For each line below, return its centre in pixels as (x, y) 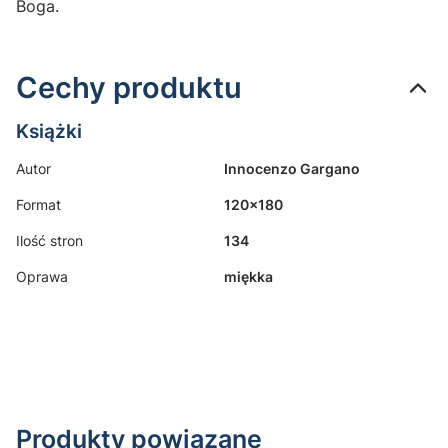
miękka (248, 276)
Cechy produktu (129, 87)
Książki (49, 131)
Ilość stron (49, 240)
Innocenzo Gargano (292, 168)
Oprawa (42, 276)
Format (38, 204)
